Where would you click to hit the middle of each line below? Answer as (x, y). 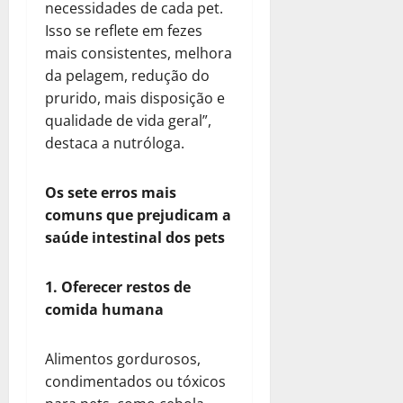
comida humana (104, 309)
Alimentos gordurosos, (123, 358)
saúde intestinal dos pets (135, 237)
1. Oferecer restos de (118, 287)
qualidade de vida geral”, (128, 120)
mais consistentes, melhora (139, 53)
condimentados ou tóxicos (135, 381)
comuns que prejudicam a (138, 215)
